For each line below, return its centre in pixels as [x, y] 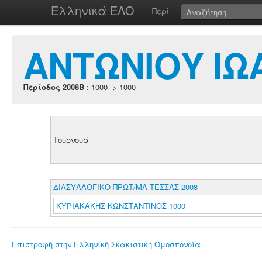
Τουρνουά [71, 139]
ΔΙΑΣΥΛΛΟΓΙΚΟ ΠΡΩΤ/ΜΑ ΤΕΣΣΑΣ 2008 [125, 187]
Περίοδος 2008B [54, 87]
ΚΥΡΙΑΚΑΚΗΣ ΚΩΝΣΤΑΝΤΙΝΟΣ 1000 [120, 206]
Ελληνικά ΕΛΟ [93, 10]
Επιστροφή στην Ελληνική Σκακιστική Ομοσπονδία [106, 244]
